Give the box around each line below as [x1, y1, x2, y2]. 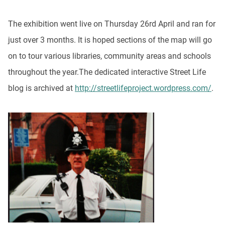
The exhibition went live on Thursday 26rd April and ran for [8, 19, 215, 29]
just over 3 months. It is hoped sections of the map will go [8, 35, 212, 45]
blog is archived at [8, 83, 75, 93]
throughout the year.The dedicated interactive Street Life [8, 67, 206, 77]
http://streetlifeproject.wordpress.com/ [75, 83, 211, 93]
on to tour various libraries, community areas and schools [8, 51, 211, 61]
